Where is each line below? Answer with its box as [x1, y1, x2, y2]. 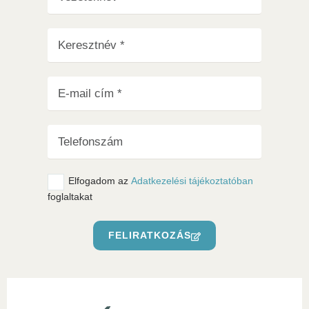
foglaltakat [47, 190, 92, 202]
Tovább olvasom [49, 10, 114, 21]
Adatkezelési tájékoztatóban [130, 175, 253, 186]
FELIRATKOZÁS [108, 230, 191, 241]
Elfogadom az [68, 175, 131, 186]
